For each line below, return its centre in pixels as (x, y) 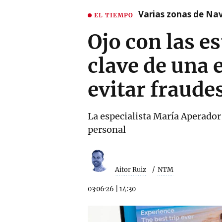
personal (107, 130)
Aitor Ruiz (131, 169)
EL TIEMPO (114, 15)
